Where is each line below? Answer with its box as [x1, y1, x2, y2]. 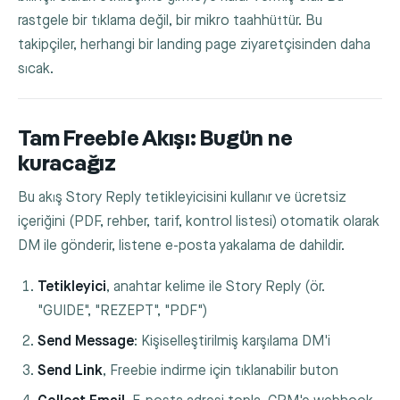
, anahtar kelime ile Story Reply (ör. [106, 279, 326, 296]
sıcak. [18, 60, 54, 78]
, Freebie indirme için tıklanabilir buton [103, 362, 339, 380]
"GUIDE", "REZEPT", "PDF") [37, 303, 208, 321]
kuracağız [18, 153, 116, 176]
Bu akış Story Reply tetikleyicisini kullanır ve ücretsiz [18, 189, 346, 207]
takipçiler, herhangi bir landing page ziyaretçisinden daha [18, 36, 371, 54]
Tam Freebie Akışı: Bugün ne [18, 128, 293, 151]
